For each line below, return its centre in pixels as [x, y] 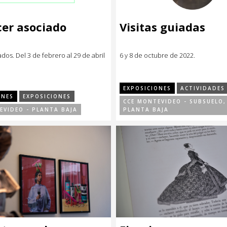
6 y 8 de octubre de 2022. [157, 55]
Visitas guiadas [162, 27]
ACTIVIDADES [203, 88]
